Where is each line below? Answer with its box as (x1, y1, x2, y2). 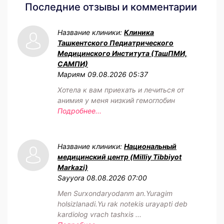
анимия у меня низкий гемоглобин (57, 95, 175, 104)
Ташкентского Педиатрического (57, 38, 173, 47)
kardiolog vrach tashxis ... (57, 209, 141, 218)
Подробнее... (57, 106, 101, 115)
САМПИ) (57, 59, 88, 68)
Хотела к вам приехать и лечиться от (57, 85, 184, 94)
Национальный (124, 141, 176, 150)
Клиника (124, 27, 154, 36)
